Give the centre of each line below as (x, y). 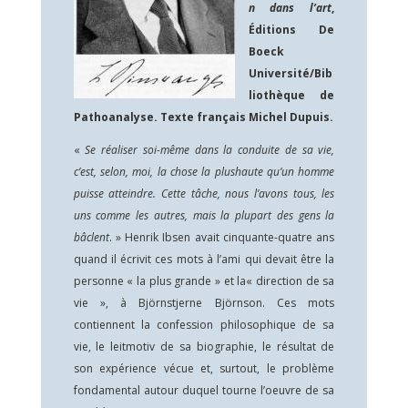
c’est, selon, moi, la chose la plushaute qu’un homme (204, 172)
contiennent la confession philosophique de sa (204, 325)
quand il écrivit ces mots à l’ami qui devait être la (204, 259)
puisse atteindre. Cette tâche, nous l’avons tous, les (204, 194)
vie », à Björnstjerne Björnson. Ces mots (204, 303)
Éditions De (291, 30)
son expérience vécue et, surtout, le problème (204, 368)
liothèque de (291, 95)
